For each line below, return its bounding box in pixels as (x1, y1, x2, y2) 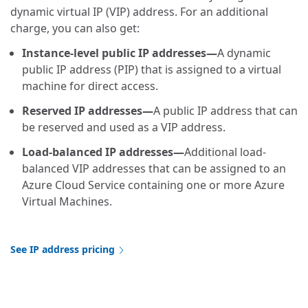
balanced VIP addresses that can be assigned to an (22, 160, 286, 176)
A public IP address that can (153, 102, 298, 118)
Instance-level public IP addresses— (22, 45, 217, 60)
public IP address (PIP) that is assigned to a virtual (22, 61, 281, 77)
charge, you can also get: (10, 20, 140, 36)
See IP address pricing (10, 242, 115, 256)
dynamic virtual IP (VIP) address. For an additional (10, 3, 268, 19)
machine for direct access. (22, 78, 158, 93)
